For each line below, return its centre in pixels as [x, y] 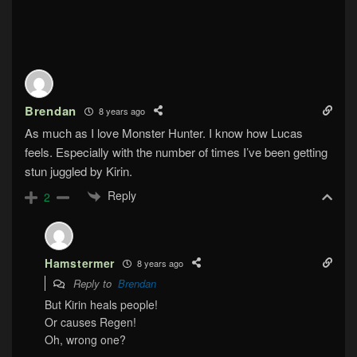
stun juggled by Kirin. [78, 171]
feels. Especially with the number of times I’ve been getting [176, 152]
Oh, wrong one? [85, 340]
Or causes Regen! [90, 322]
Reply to [94, 284]
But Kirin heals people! [101, 305]
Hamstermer [80, 263]
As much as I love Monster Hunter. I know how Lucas [164, 133]
